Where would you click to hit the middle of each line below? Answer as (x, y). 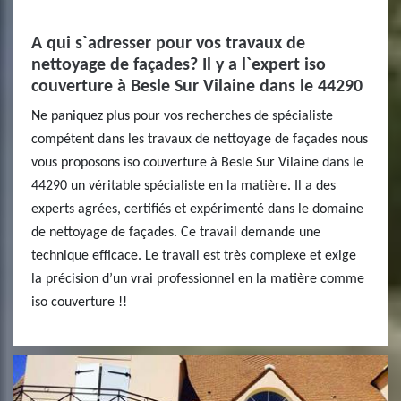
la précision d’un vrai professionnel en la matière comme (198, 279)
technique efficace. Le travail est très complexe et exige (194, 256)
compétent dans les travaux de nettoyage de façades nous (200, 140)
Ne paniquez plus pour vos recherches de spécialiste (182, 116)
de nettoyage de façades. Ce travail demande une (176, 233)
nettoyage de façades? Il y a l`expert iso (179, 65)
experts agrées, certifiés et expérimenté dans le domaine (197, 209)
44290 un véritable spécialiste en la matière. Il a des (183, 186)
